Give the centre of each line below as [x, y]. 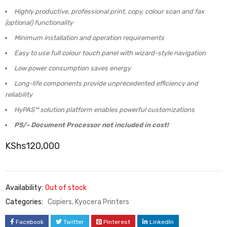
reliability [19, 94]
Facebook [30, 222]
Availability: [24, 187]
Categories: [24, 202]
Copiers [60, 202]
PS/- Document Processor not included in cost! [91, 125]
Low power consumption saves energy [72, 68]
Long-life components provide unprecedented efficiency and [106, 83]
